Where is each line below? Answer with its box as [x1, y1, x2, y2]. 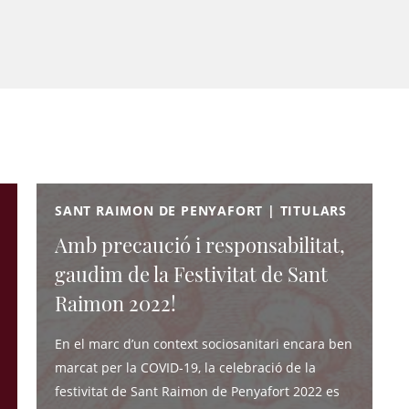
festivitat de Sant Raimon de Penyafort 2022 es [55, 383, 340, 400]
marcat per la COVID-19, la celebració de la [55, 359, 316, 376]
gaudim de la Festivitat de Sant [55, 260, 328, 288]
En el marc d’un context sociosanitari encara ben [55, 335, 352, 352]
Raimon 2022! [55, 289, 176, 317]
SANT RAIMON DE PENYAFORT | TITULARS [55, 202, 347, 219]
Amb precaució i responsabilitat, [55, 231, 345, 258]
